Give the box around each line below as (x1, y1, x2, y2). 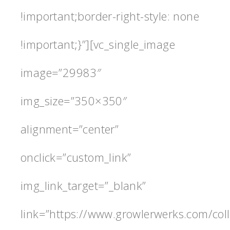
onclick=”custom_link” (21, 149, 131, 165)
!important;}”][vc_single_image (21, 36, 175, 52)
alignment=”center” (21, 121, 119, 137)
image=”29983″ (21, 64, 102, 80)
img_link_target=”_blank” (21, 177, 146, 193)
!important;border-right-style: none (21, 8, 199, 24)
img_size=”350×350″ (21, 92, 127, 108)
